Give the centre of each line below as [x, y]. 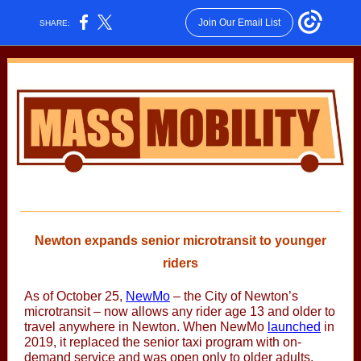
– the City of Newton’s [234, 296]
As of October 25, [75, 296]
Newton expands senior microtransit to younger [180, 241]
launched [294, 327]
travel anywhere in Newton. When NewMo [146, 327]
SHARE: [55, 23]
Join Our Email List [239, 23]
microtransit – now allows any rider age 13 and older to [180, 311]
